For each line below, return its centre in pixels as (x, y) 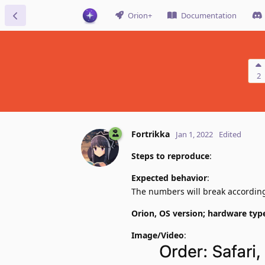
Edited (230, 134)
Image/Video (158, 235)
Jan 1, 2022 (194, 134)
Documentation (209, 15)
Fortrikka (151, 134)
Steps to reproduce (170, 156)
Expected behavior (169, 177)
